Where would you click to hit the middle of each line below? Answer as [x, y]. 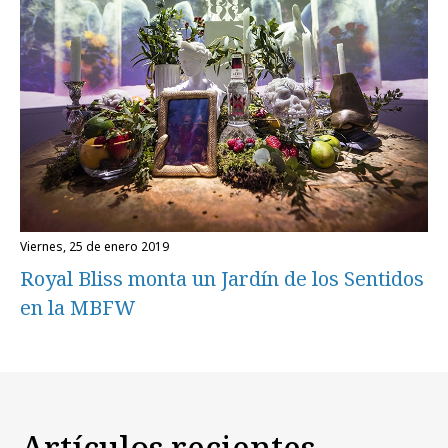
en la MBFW [77, 307]
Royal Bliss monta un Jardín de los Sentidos [222, 278]
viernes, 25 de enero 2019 [98, 246]
